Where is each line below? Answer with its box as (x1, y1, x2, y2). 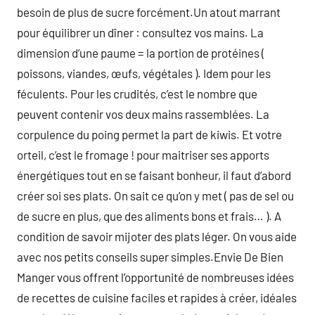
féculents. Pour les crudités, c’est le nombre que (17, 86, 257, 101)
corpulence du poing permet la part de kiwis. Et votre (17, 127, 282, 141)
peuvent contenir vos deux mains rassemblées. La (17, 107, 269, 121)
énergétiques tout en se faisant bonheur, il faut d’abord (17, 168, 291, 182)
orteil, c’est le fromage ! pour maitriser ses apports (17, 148, 269, 162)
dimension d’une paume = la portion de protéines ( (17, 46, 264, 60)
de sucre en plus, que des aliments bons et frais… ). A (17, 209, 281, 223)
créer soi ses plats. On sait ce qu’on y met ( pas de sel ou (17, 188, 294, 202)
